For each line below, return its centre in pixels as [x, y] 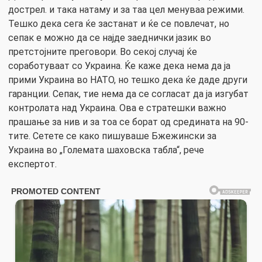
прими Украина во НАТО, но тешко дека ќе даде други [128, 80]
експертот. [32, 164]
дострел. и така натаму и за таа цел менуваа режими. [126, 10]
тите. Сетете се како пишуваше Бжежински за [112, 136]
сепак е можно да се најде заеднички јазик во [110, 38]
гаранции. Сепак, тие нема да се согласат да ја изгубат [128, 94]
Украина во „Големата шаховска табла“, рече [106, 150]
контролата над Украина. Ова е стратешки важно [117, 108]
